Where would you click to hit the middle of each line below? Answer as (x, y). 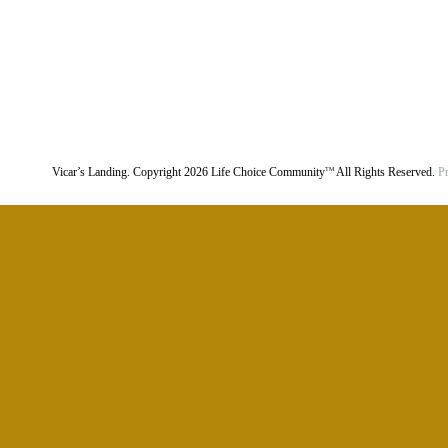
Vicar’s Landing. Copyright (118, 172)
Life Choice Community (266, 172)
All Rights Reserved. (386, 172)
